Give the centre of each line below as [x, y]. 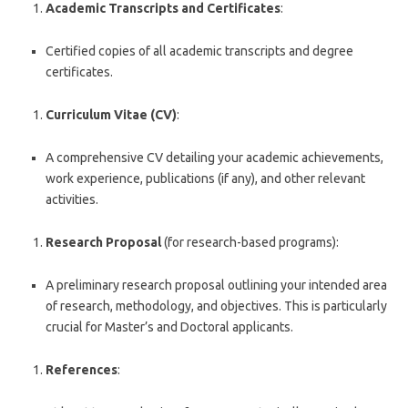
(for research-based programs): [250, 242]
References [82, 370]
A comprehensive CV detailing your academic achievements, [214, 158]
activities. [72, 199]
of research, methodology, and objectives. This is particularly [216, 306]
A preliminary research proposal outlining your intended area [216, 285]
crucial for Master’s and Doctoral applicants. [169, 327]
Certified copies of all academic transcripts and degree [199, 51]
